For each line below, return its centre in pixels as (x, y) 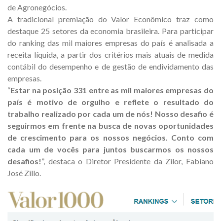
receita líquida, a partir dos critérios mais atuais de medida (110, 55)
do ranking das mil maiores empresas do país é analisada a (110, 43)
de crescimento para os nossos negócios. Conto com (110, 137)
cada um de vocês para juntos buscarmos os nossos (110, 149)
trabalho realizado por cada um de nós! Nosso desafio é (110, 114)
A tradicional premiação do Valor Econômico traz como (110, 19)
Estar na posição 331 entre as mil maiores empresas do (112, 90)
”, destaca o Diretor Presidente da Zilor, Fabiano (128, 161)
